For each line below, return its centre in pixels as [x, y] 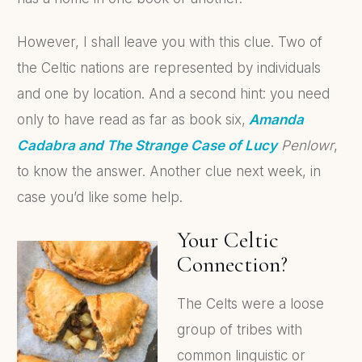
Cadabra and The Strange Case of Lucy [147, 145]
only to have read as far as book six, [131, 119]
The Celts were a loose [250, 303]
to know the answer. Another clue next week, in [169, 171]
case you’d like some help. [100, 197]
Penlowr [305, 145]
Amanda [276, 119]
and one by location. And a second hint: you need [173, 93]
